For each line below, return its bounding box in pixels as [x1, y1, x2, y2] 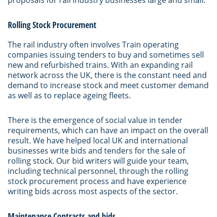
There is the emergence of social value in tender [8, 114, 183, 125]
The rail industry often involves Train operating [8, 39, 179, 50]
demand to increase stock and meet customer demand [8, 79, 209, 91]
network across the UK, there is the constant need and [8, 69, 207, 80]
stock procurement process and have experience [8, 175, 186, 186]
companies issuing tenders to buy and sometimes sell [8, 49, 204, 60]
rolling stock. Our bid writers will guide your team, [8, 155, 189, 166]
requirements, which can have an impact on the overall [8, 124, 208, 136]
